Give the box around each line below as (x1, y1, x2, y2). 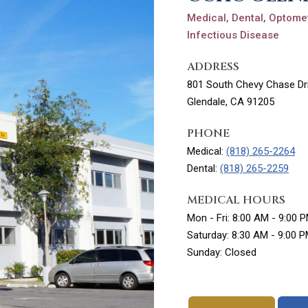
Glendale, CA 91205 (187, 96, 274, 108)
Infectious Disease (187, 29, 279, 41)
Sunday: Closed (187, 246, 256, 258)
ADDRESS (187, 59, 239, 74)
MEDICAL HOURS (187, 192, 285, 208)
